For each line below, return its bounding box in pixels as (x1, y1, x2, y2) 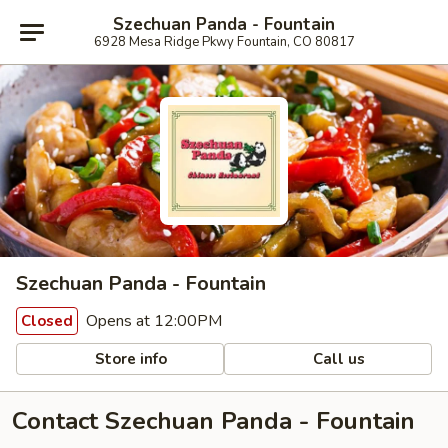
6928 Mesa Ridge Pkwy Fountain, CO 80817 (93, 32, 355, 51)
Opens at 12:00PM (82, 310, 222, 332)
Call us (309, 348, 366, 369)
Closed (21, 311, 73, 331)
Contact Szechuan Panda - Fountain (12, 405, 415, 437)
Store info (91, 348, 168, 369)
